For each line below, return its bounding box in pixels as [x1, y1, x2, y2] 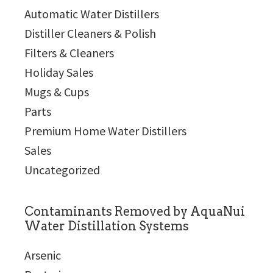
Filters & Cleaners [24, 45, 114, 60]
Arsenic [24, 247, 61, 263]
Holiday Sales [24, 65, 93, 80]
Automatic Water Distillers [24, 6, 159, 21]
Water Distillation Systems [24, 219, 189, 233]
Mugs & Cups [24, 84, 89, 99]
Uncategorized [24, 162, 100, 177]
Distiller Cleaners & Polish [24, 26, 156, 41]
